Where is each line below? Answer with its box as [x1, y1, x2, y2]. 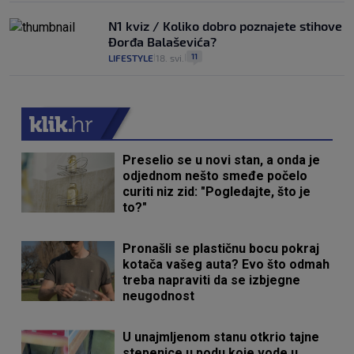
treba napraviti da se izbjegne [122, 273, 301, 288]
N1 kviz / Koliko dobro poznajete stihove [108, 18, 342, 34]
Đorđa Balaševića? [108, 34, 217, 50]
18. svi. [156, 52, 184, 64]
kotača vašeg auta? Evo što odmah [122, 257, 330, 273]
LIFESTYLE [108, 52, 153, 64]
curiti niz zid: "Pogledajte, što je [122, 184, 311, 200]
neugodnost [122, 288, 195, 304]
